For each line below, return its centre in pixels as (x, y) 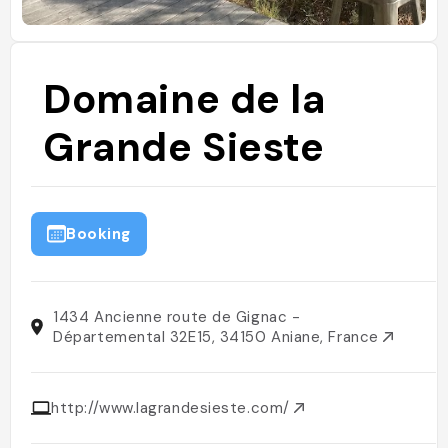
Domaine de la (184, 99)
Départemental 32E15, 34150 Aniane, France (218, 337)
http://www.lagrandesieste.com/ (173, 408)
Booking (98, 234)
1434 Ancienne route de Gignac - (177, 317)
